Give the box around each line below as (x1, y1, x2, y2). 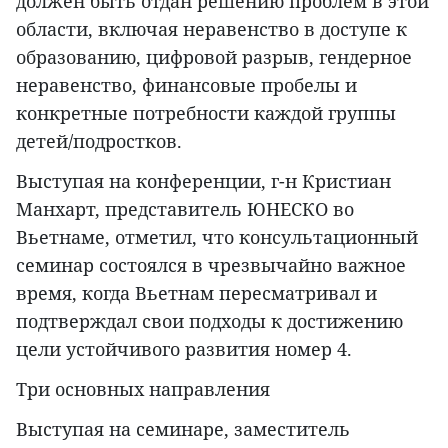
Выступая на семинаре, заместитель (16, 417, 350, 442)
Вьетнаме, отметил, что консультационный (16, 225, 418, 250)
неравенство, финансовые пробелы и (16, 73, 357, 98)
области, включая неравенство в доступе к (16, 17, 407, 42)
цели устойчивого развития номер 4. (16, 337, 352, 362)
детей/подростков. (16, 129, 182, 154)
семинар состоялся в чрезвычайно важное (16, 253, 406, 278)
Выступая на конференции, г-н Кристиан (16, 169, 391, 194)
